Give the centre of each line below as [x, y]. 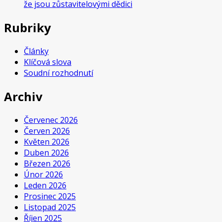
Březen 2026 [47, 163]
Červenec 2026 [51, 120]
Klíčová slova [48, 62]
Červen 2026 [47, 131]
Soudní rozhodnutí [58, 73]
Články [36, 51]
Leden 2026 [45, 185]
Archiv [23, 96]
